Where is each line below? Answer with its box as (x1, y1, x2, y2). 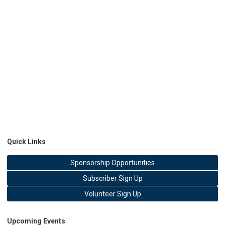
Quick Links (7, 137, 46, 146)
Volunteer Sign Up (84, 189, 141, 198)
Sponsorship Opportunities (70, 158, 155, 167)
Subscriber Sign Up (82, 174, 143, 182)
